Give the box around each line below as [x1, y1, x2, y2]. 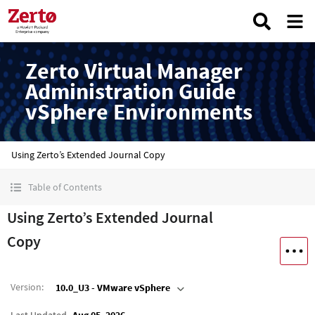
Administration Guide [25, 77, 236, 105]
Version [11, 280, 41, 293]
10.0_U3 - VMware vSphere [56, 281, 170, 295]
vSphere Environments [25, 98, 252, 126]
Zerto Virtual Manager [25, 57, 243, 85]
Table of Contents [28, 181, 102, 193]
